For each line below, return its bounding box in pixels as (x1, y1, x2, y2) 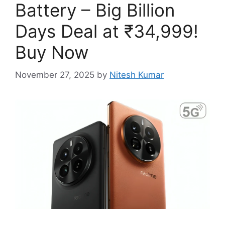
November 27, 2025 (15, 69, 94, 80)
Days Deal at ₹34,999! (15, 21, 198, 42)
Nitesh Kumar (109, 69, 164, 80)
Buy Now (15, 42, 88, 63)
